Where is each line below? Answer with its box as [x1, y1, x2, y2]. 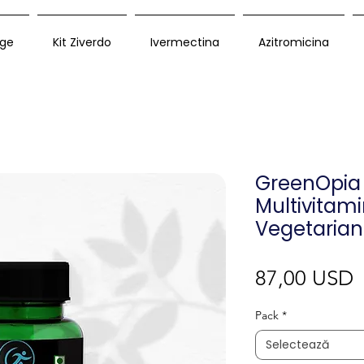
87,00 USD [255, 266, 353, 292]
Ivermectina [150, 34, 219, 50]
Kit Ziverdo [53, 34, 111, 50]
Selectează [266, 336, 329, 353]
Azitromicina [258, 34, 329, 50]
